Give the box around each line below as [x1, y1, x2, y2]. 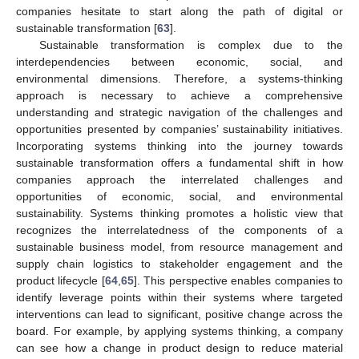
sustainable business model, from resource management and [16, 240, 343, 254]
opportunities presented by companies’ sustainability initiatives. [16, 123, 343, 136]
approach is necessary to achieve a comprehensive [16, 89, 343, 103]
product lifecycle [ [16, 274, 105, 288]
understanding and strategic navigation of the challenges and [16, 106, 343, 119]
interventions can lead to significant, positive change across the [16, 308, 343, 321]
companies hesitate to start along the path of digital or [16, 5, 343, 18]
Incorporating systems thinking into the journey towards [16, 139, 343, 153]
